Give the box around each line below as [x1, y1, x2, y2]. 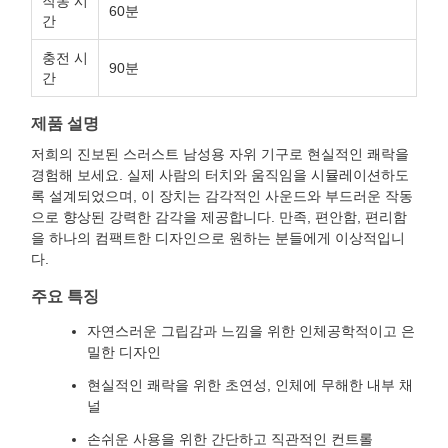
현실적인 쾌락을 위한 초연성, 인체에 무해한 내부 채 [87, 377, 413, 393]
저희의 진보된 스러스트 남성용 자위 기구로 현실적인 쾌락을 [31, 146, 409, 162]
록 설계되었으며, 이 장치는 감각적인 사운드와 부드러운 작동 [31, 188, 413, 204]
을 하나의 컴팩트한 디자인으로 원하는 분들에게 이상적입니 [31, 230, 405, 246]
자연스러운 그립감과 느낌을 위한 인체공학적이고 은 [87, 323, 415, 339]
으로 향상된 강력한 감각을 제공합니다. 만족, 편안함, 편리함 [31, 209, 407, 225]
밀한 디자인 [87, 344, 161, 360]
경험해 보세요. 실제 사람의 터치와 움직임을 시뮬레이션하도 [31, 167, 409, 183]
